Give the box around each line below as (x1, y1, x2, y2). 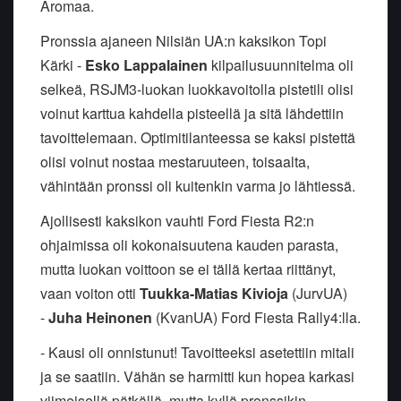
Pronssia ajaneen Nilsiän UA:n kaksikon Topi (40, 30, 327, 52)
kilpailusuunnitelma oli (208, 55, 354, 76)
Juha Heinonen (48, 307, 152, 328)
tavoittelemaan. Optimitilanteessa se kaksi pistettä (40, 127, 355, 149)
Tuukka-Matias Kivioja (140, 283, 288, 304)
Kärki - (40, 55, 85, 76)
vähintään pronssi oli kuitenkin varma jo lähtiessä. (40, 175, 355, 197)
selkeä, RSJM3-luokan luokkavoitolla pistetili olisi (40, 79, 354, 100)
